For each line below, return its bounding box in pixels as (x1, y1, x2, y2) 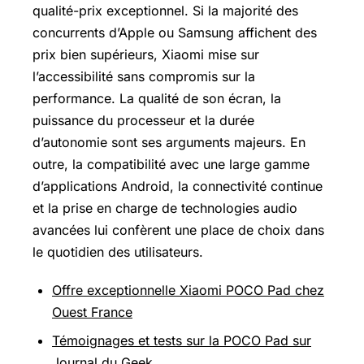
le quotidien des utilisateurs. (32, 244, 203, 261)
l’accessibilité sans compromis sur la (32, 68, 255, 85)
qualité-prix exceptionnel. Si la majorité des (32, 2, 298, 19)
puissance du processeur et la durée (32, 112, 254, 129)
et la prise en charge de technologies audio (32, 200, 297, 217)
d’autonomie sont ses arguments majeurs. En (32, 134, 305, 151)
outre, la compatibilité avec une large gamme (32, 156, 310, 173)
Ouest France (52, 303, 132, 320)
